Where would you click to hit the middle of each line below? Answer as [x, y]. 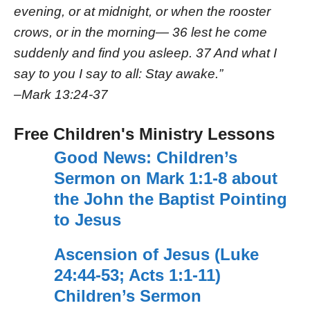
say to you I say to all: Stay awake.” [118, 73]
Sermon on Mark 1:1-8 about [165, 179]
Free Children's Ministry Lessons [144, 134]
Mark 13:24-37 [65, 94]
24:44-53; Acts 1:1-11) [137, 275]
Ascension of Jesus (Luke [156, 255]
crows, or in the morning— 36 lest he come [140, 32]
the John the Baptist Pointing [170, 199]
